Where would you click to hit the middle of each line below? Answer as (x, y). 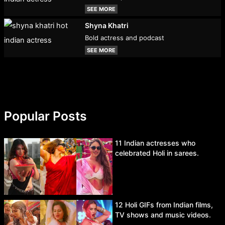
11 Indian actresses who (155, 143)
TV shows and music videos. (163, 214)
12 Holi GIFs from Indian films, (164, 204)
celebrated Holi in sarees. (157, 153)
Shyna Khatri (107, 25)
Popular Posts (45, 116)
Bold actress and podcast (125, 37)
